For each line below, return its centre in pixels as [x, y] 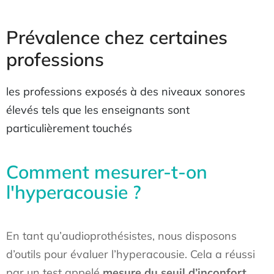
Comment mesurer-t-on [107, 172]
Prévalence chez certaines [117, 37]
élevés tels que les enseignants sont [98, 110]
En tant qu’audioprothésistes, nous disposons [121, 236]
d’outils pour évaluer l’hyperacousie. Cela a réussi [131, 254]
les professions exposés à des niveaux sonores [126, 91]
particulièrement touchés [69, 128]
